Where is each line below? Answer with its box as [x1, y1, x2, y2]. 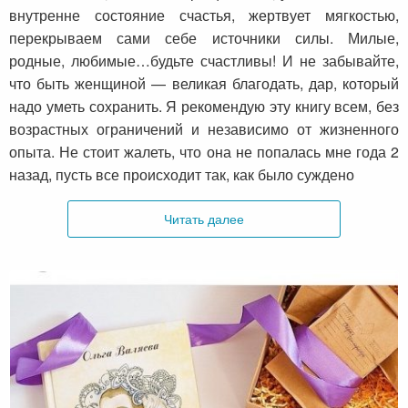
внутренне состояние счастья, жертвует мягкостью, [9, 5, 399, 26]
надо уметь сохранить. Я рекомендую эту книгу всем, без [9, 96, 399, 117]
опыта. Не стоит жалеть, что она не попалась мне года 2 [9, 141, 399, 163]
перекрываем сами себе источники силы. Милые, [9, 27, 399, 49]
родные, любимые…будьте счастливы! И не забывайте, [9, 50, 399, 72]
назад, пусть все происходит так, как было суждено [9, 164, 354, 186]
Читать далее [164, 209, 244, 229]
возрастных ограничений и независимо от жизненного [9, 118, 399, 140]
